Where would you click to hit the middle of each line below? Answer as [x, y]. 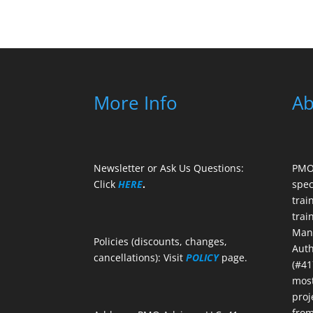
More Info [136, 102]
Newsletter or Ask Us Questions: [169, 168]
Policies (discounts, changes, [161, 241]
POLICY [203, 257]
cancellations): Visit [140, 257]
